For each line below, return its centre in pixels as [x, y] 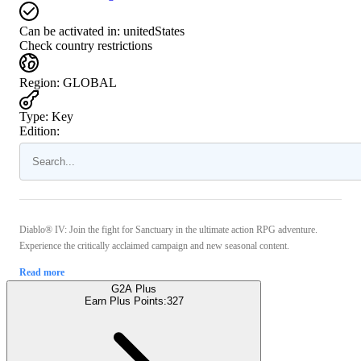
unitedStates [154, 31]
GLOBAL [90, 82]
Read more [42, 272]
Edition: [39, 131]
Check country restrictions [86, 45]
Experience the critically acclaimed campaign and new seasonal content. [154, 245]
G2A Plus [134, 288]
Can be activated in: [70, 31]
